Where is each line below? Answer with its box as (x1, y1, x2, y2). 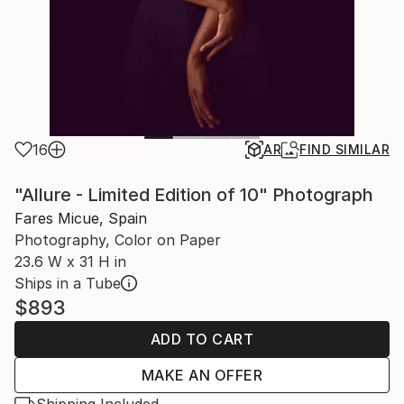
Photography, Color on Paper (14, 231, 221, 249)
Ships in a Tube (14, 274, 121, 292)
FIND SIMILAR (299, 142, 390, 157)
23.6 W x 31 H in (14, 252, 126, 271)
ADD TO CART (150, 330, 254, 348)
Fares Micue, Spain (14, 209, 147, 227)
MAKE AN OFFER (141, 366, 263, 384)
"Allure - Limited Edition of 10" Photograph (14, 184, 373, 206)
